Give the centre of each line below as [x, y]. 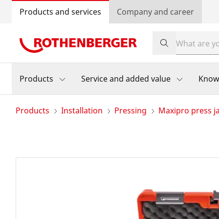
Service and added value [126, 79]
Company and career [155, 12]
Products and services [60, 12]
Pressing [131, 110]
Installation [82, 110]
